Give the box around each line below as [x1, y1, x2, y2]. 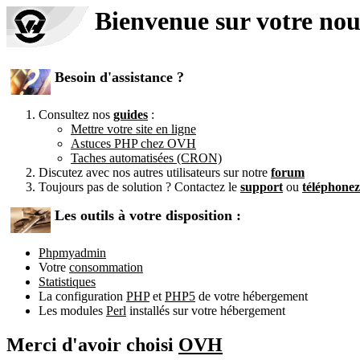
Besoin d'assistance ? [55, 69, 184, 85]
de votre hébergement [195, 288, 308, 303]
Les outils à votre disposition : [55, 207, 241, 223]
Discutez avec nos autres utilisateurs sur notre [39, 165, 271, 179]
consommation [69, 260, 143, 274]
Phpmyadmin [39, 245, 106, 260]
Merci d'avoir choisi [6, 333, 178, 355]
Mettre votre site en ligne [71, 121, 196, 136]
